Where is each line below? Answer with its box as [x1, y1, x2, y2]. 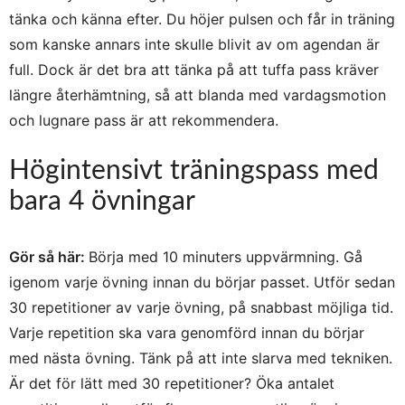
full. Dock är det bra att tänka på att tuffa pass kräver [9, 60, 379, 79]
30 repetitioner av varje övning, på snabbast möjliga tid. [9, 297, 393, 316]
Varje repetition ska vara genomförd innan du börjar [9, 323, 364, 342]
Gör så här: [9, 247, 89, 266]
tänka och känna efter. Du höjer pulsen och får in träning [9, 9, 395, 28]
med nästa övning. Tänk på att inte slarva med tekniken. [9, 348, 392, 367]
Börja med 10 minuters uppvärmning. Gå [89, 247, 363, 266]
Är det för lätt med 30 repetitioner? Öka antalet [9, 373, 334, 392]
